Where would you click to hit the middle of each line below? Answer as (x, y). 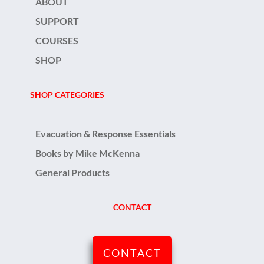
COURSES (57, 40)
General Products (72, 172)
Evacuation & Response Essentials (105, 133)
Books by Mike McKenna (88, 153)
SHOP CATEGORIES (67, 95)
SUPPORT (57, 21)
